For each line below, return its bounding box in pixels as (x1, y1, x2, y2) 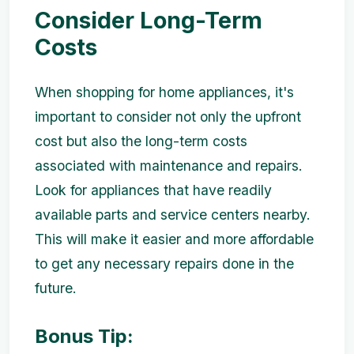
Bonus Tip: (35, 324, 134, 348)
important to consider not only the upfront (35, 107, 301, 125)
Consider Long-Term (35, 6, 262, 34)
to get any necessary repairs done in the (35, 254, 294, 272)
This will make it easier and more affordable (35, 230, 314, 247)
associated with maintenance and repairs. (35, 156, 303, 174)
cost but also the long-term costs (35, 132, 247, 149)
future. (35, 279, 77, 296)
